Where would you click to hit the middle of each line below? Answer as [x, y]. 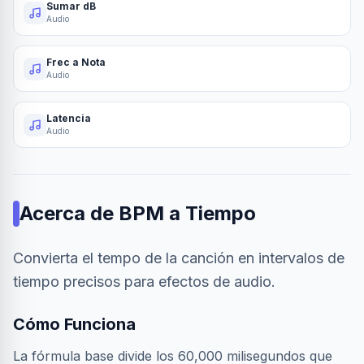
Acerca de [67, 213]
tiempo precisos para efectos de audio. [144, 282]
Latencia [69, 118]
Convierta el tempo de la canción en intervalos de [179, 258]
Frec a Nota [76, 62]
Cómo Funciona [74, 324]
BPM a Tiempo [187, 213]
